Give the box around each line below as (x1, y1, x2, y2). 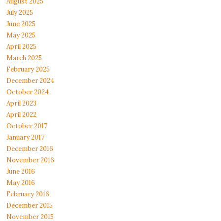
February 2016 (6, 190, 50, 199)
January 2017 (6, 133, 45, 142)
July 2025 (6, 8, 34, 17)
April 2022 (6, 110, 37, 119)
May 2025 (6, 31, 36, 40)
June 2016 (6, 167, 36, 176)
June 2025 (6, 20, 36, 29)
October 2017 (6, 122, 48, 131)
